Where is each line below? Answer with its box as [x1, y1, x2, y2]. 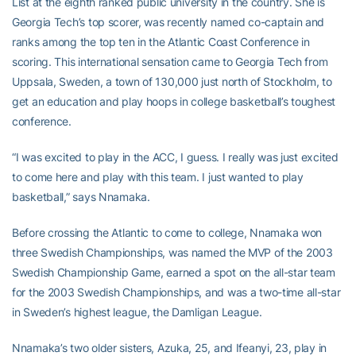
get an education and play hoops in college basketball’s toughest [12, 95, 336, 109]
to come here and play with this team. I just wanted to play [12, 170, 304, 184]
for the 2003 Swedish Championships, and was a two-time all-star [12, 285, 341, 300]
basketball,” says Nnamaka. [12, 190, 150, 204]
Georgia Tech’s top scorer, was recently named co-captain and [12, 15, 325, 29]
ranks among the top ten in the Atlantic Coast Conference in [12, 35, 310, 49]
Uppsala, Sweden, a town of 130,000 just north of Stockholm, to [12, 75, 332, 89]
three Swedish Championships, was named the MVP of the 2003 [12, 246, 333, 260]
